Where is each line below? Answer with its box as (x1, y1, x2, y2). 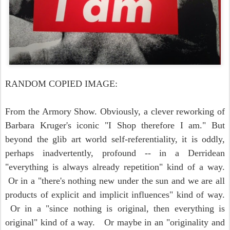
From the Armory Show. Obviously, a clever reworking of (5, 106, 225, 117)
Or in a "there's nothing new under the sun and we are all (5, 176, 225, 186)
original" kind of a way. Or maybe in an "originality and (5, 217, 225, 227)
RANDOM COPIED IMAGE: (5, 79, 118, 89)
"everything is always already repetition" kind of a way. (5, 162, 225, 172)
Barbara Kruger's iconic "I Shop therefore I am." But (5, 120, 225, 130)
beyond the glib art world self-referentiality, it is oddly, (5, 134, 225, 144)
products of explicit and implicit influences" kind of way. (5, 189, 225, 200)
